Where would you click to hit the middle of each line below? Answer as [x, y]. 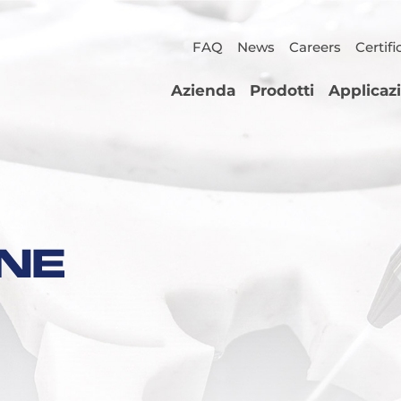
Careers [315, 47]
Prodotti [282, 90]
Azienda [203, 90]
